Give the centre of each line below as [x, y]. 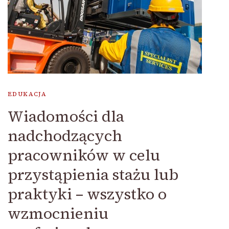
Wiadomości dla [66, 116]
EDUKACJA [27, 94]
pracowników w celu [84, 155]
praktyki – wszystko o [87, 194]
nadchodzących [65, 136]
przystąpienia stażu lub [93, 175]
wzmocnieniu [58, 213]
